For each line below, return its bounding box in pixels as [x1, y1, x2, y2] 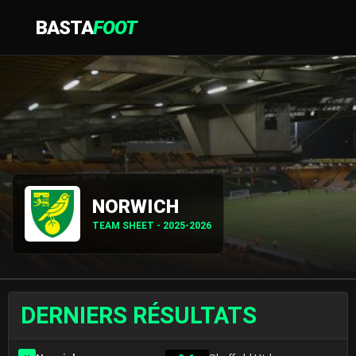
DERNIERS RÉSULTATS [21, 302, 257, 329]
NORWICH [92, 195, 179, 218]
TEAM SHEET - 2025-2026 [92, 219, 211, 231]
